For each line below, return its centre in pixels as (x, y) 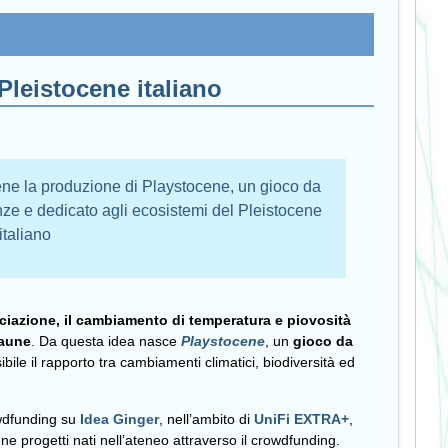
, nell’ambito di (207, 419)
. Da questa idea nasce (106, 341)
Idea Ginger (120, 419)
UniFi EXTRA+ (302, 419)
